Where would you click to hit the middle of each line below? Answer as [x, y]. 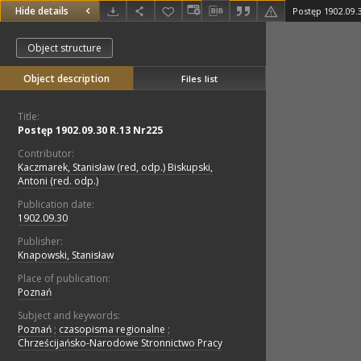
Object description [66, 79]
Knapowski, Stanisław [66, 255]
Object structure [64, 48]
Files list [199, 78]
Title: [29, 117]
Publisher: [40, 242]
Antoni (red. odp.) [58, 181]
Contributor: [46, 154]
